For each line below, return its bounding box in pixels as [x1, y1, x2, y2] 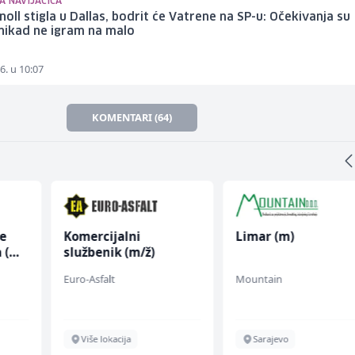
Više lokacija [80, 333, 131, 345]
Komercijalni [63, 228, 140, 245]
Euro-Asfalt [63, 272, 115, 287]
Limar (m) [235, 228, 295, 245]
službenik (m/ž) [63, 244, 155, 261]
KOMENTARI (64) [92, 110, 173, 125]
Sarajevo [253, 333, 289, 345]
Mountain [235, 272, 283, 287]
